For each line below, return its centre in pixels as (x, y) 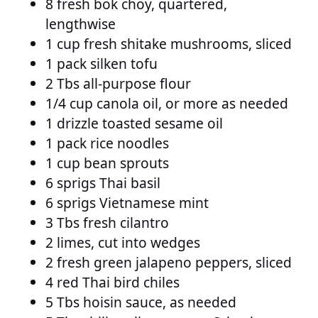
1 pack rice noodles (107, 143)
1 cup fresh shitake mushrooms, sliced (169, 44)
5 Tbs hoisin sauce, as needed (141, 302)
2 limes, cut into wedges (123, 242)
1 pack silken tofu (102, 64)
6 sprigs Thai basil (103, 183)
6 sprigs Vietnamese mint (127, 203)
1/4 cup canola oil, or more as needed (167, 103)
